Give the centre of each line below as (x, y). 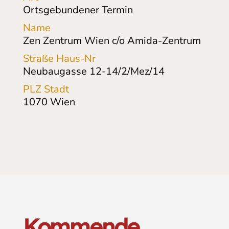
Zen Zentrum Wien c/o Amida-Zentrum (112, 40)
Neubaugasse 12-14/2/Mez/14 (94, 71)
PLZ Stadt (46, 89)
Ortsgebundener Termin (78, 10)
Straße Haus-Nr (59, 58)
